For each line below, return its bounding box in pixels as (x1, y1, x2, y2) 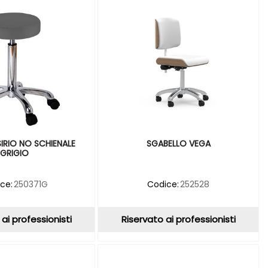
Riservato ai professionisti (121, 212, 236, 226)
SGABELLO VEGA (146, 137, 211, 150)
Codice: (147, 178, 179, 190)
